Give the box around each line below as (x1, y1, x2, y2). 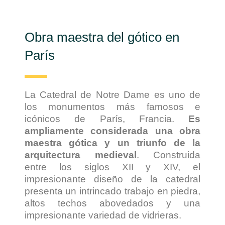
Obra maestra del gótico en (24, 29, 179, 45)
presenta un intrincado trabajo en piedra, (24, 186, 201, 197)
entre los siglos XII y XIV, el (24, 162, 201, 173)
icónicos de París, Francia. (24, 114, 189, 125)
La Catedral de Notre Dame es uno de (24, 89, 201, 100)
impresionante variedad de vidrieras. (24, 210, 184, 221)
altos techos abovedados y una (24, 198, 201, 209)
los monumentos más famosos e (24, 101, 201, 113)
